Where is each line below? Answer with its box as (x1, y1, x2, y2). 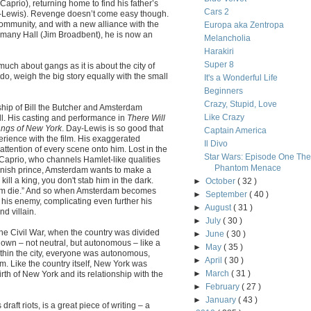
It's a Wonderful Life (203, 73, 278, 83)
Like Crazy (203, 112, 244, 122)
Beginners (203, 86, 243, 96)
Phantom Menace (214, 163, 281, 173)
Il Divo (203, 139, 228, 149)
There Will (127, 112, 165, 122)
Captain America (203, 126, 267, 135)
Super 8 (203, 60, 234, 69)
